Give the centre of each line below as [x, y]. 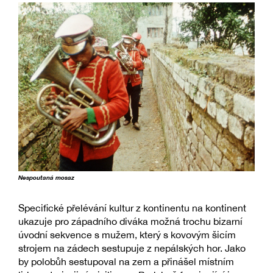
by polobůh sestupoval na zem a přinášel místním [126, 262]
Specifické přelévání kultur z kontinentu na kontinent [132, 208]
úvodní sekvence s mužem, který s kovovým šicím [127, 235]
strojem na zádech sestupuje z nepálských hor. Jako [132, 248]
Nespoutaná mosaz [46, 178]
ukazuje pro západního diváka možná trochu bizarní [130, 222]
